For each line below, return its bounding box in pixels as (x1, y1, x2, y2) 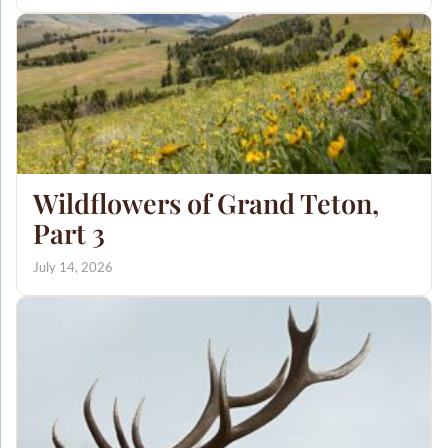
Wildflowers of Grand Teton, (33, 185, 379, 222)
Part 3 (33, 215, 105, 252)
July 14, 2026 (33, 259, 113, 276)
